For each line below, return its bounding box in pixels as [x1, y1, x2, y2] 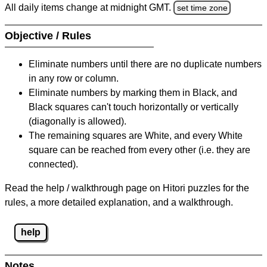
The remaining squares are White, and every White [29, 131, 243, 141]
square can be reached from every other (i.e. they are [29, 145, 250, 156]
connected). [29, 159, 78, 170]
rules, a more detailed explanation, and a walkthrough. [5, 197, 233, 208]
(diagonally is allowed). [29, 116, 126, 127]
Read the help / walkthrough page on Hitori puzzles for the [5, 183, 249, 194]
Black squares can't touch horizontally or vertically [29, 102, 238, 113]
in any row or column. [29, 73, 119, 84]
